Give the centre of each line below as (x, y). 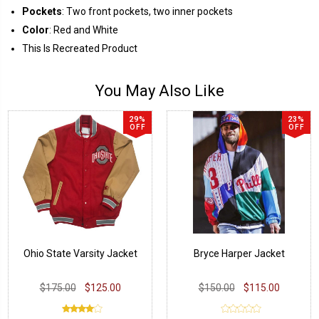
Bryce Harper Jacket (239, 253)
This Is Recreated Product (80, 48)
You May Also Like (159, 90)
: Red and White (84, 30)
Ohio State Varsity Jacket (80, 253)
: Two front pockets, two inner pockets (147, 11)
